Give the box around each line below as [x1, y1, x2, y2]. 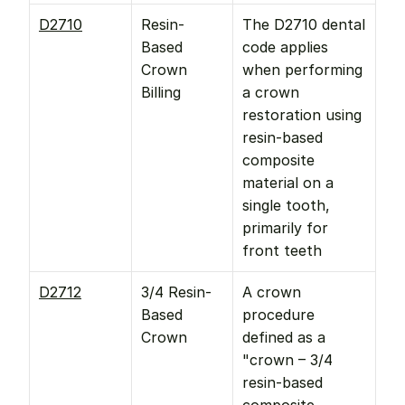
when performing [242, 61, 363, 79]
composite [242, 151, 315, 169]
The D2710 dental [242, 15, 365, 33]
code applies [242, 38, 328, 56]
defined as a [242, 328, 325, 346]
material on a [242, 174, 334, 192]
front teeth [242, 241, 322, 259]
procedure [242, 306, 315, 324]
